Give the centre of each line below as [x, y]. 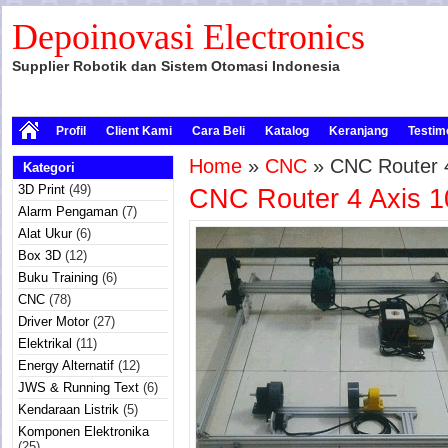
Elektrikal [45, 343]
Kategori [49, 167]
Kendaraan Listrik [68, 409]
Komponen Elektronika [83, 431]
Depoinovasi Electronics [188, 37]
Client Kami [139, 131]
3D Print [41, 189]
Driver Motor [53, 321]
